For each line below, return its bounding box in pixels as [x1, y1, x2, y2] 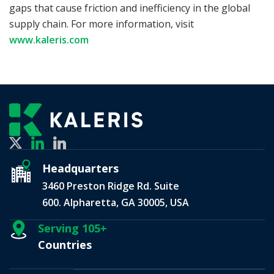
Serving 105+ [38, 221, 107, 236]
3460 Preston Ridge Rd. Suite [42, 179, 179, 193]
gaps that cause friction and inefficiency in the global [9, 1, 250, 15]
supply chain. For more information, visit [9, 17, 194, 31]
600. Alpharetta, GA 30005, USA [42, 196, 189, 210]
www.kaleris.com [9, 33, 89, 47]
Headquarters [42, 161, 119, 176]
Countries [38, 237, 92, 253]
